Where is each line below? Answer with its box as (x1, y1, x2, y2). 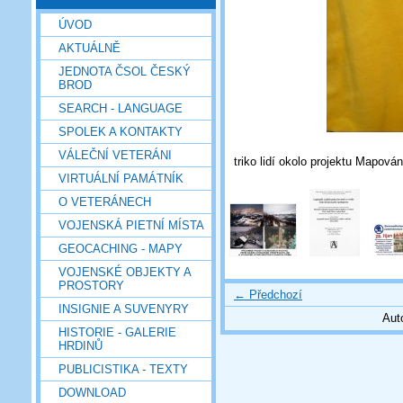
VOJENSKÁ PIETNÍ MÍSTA (58, 218, 204, 232)
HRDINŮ (58, 338, 103, 353)
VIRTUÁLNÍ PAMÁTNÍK (58, 171, 184, 185)
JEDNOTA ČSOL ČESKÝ (58, 64, 191, 78)
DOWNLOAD (58, 385, 126, 399)
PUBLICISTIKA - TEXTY (58, 362, 188, 376)
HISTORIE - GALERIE (58, 325, 176, 339)
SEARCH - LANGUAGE (58, 101, 183, 115)
